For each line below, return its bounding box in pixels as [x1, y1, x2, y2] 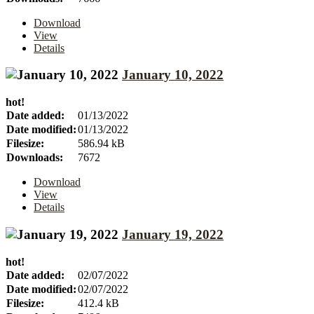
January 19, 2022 [122, 226, 224, 242]
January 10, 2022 [122, 67, 224, 83]
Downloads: [6, 151, 63, 164]
